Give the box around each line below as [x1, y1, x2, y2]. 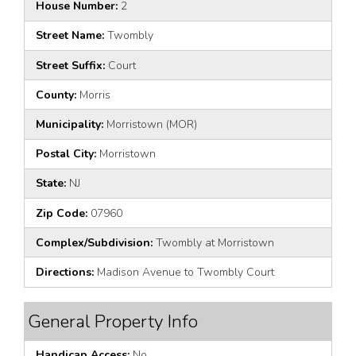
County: [36, 87, 76, 103]
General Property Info [28, 308, 198, 334]
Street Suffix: [36, 57, 105, 73]
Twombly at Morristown [153, 234, 274, 250]
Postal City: [36, 146, 96, 162]
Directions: [36, 264, 94, 280]
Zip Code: [36, 205, 87, 221]
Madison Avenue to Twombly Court [94, 264, 274, 280]
